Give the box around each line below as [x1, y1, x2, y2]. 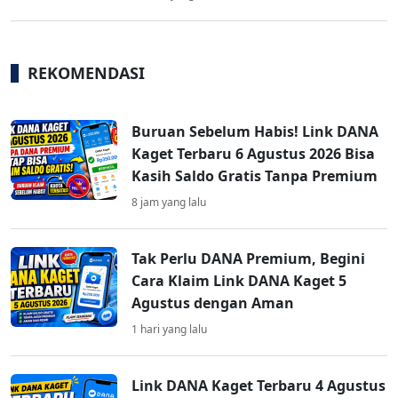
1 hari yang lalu [131, 322, 207, 338]
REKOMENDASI [28, 62, 145, 84]
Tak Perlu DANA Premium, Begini [131, 249, 365, 269]
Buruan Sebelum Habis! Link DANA [131, 122, 378, 142]
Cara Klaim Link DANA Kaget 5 [131, 271, 346, 291]
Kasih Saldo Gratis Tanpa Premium [131, 166, 378, 187]
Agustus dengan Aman [131, 293, 294, 314]
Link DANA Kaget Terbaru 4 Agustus [131, 376, 386, 396]
